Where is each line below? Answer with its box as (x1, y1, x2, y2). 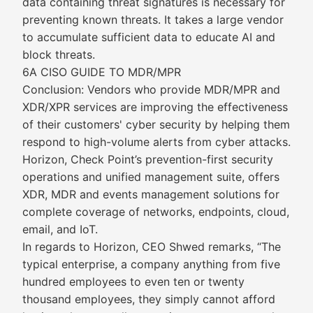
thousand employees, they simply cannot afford (22, 292, 275, 306)
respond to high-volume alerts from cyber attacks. (22, 135, 291, 149)
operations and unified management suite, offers (22, 170, 279, 184)
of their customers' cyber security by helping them (22, 117, 290, 131)
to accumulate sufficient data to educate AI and (22, 30, 275, 44)
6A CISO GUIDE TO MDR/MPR (22, 65, 181, 79)
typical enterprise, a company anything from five (22, 257, 280, 271)
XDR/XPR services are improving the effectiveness (22, 100, 288, 114)
